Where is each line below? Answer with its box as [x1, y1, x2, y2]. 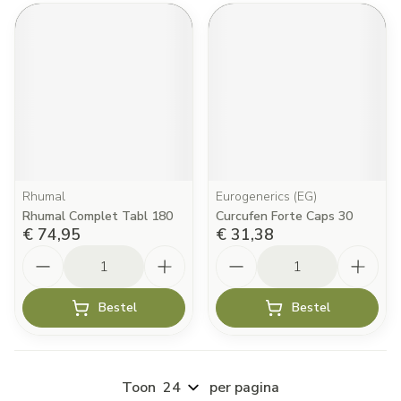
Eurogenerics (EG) [216, 188, 317, 205]
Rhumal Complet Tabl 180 [22, 208, 173, 225]
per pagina [209, 378, 279, 397]
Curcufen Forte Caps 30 [216, 208, 353, 225]
